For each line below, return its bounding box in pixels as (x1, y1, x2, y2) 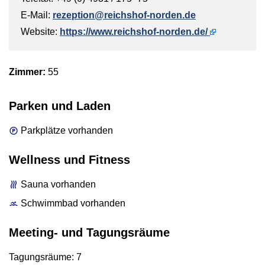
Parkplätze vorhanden (21, 125, 113, 135)
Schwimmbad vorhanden (21, 198, 125, 208)
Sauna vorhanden (21, 179, 96, 189)
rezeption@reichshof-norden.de (53, 9, 196, 20)
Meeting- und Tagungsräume (9, 225, 170, 239)
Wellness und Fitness (9, 153, 130, 166)
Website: (21, 26, 60, 37)
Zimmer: (9, 66, 46, 77)
